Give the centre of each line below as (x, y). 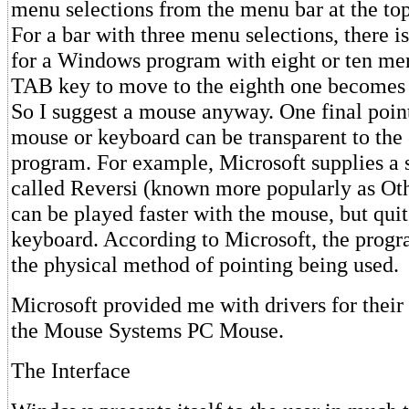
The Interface (71, 370)
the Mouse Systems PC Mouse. (147, 330)
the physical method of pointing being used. (205, 264)
